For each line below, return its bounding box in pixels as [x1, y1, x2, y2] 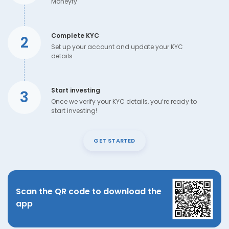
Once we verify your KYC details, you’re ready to [51, 97, 197, 106]
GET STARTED [94, 136, 135, 145]
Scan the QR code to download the [16, 186, 162, 197]
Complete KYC [51, 31, 99, 40]
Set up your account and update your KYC [51, 42, 183, 51]
